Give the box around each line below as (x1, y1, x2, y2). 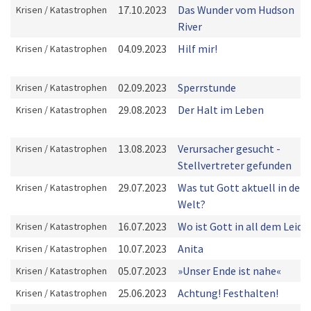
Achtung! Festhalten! (178, 286, 278, 300)
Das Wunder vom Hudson (178, 3, 294, 17)
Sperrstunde (178, 81, 236, 94)
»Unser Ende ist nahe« (178, 264, 281, 278)
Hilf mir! (178, 42, 217, 56)
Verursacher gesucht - (178, 142, 280, 155)
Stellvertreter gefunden (178, 158, 292, 172)
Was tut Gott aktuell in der (178, 180, 304, 194)
